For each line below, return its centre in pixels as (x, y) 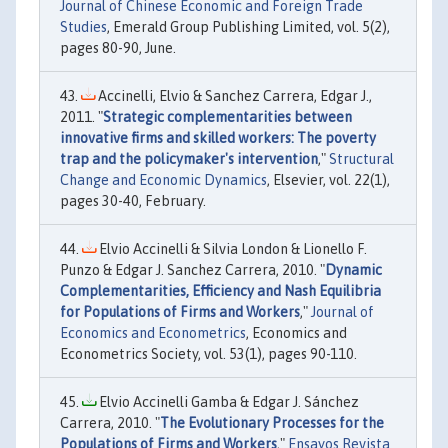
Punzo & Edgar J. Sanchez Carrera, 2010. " (192, 269)
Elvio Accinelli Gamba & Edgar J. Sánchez (227, 401)
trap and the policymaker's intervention (189, 158)
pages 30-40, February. (133, 200)
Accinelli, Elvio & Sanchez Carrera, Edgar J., (233, 95)
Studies (83, 26)
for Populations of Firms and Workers (180, 311)
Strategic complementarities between (227, 116)
